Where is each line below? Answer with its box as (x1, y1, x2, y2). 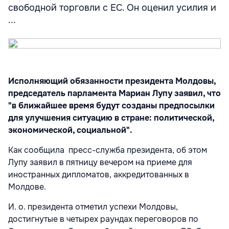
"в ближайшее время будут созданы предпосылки (8, 100, 215, 111)
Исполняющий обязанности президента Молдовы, (8, 76, 216, 86)
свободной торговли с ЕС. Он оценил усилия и (8, 2, 216, 13)
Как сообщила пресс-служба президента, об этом (8, 145, 207, 155)
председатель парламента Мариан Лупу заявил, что (8, 88, 221, 99)
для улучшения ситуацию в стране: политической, (8, 112, 214, 123)
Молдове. (8, 181, 46, 192)
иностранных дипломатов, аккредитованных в (8, 169, 189, 180)
